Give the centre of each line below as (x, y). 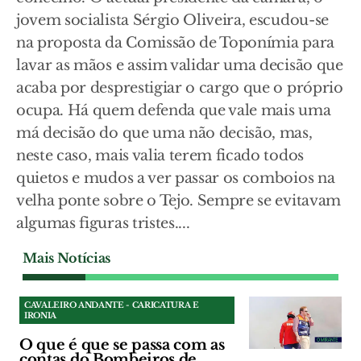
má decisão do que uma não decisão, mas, (164, 133)
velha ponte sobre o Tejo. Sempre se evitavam (178, 201)
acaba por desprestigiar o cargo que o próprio (180, 88)
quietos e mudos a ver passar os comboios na (176, 178)
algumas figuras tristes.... (103, 224)
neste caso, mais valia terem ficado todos (160, 156)
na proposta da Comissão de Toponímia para (175, 43)
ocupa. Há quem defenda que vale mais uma (174, 111)
